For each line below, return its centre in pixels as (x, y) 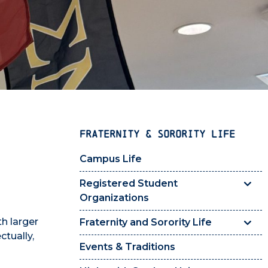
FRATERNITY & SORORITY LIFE (157, 134)
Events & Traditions (127, 247)
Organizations (114, 198)
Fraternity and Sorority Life (146, 223)
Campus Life (111, 159)
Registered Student (129, 184)
